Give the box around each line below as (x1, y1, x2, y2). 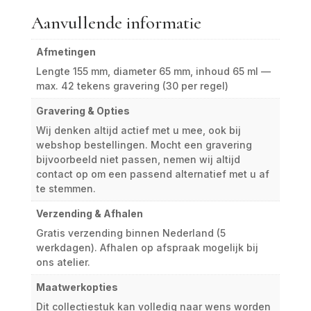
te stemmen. (35, 182, 96, 194)
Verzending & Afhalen (35, 207, 143, 219)
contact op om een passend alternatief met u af (35, 167, 269, 180)
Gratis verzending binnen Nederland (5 (35, 226, 226, 239)
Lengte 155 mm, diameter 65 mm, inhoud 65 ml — (35, 65, 271, 77)
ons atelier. (35, 255, 90, 268)
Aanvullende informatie (31, 11, 201, 33)
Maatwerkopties (35, 280, 118, 293)
